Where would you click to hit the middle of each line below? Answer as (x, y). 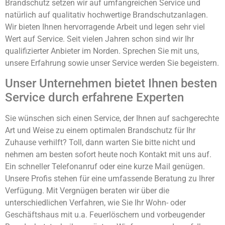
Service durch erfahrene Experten (94, 98)
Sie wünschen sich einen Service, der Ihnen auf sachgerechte (112, 119)
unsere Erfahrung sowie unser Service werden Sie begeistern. (112, 63)
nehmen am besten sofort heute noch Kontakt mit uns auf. (108, 155)
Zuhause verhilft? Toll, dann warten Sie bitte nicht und (100, 143)
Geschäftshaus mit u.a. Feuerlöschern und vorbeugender (105, 215)
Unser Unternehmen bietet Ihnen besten (111, 84)
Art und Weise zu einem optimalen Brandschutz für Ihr (100, 131)
